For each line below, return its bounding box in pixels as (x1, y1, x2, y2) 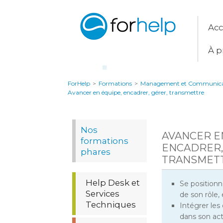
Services (86, 189, 119, 199)
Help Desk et (86, 178, 140, 188)
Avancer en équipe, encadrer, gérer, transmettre (68, 89, 204, 96)
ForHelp (68, 80, 90, 87)
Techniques (86, 200, 136, 210)
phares (81, 147, 111, 157)
